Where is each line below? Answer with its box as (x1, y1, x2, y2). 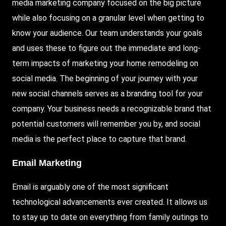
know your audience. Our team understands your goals (12, 28, 202, 38)
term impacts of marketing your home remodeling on (12, 58, 198, 68)
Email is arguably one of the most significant (12, 182, 168, 192)
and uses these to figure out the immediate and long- (12, 43, 201, 53)
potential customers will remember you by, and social (12, 119, 200, 129)
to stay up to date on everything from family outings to (12, 212, 208, 222)
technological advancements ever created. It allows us (12, 197, 207, 207)
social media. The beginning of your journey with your (12, 73, 198, 83)
